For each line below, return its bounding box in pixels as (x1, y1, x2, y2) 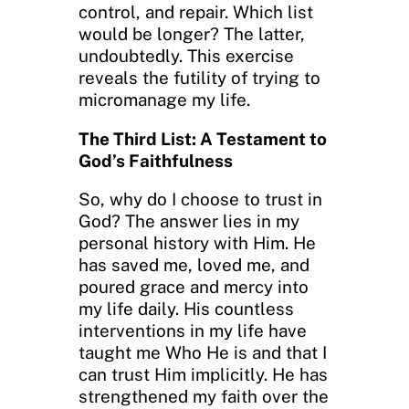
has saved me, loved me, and (79, 255, 309, 276)
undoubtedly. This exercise (79, 45, 294, 66)
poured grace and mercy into (79, 277, 309, 298)
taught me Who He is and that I (79, 342, 327, 363)
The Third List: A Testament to (79, 128, 327, 149)
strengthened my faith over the (79, 386, 329, 407)
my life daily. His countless (79, 299, 294, 320)
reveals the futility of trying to (79, 67, 320, 88)
